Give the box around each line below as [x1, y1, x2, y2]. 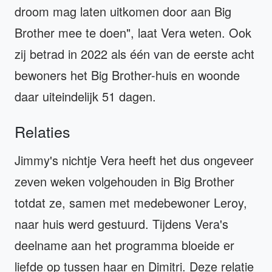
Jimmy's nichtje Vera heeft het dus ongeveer [15, 151, 254, 169]
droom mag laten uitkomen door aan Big [15, 2, 231, 20]
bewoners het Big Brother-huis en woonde [15, 66, 240, 84]
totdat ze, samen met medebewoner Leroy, [15, 194, 247, 211]
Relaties [15, 120, 70, 142]
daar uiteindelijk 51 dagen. [15, 87, 156, 105]
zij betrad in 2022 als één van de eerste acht [15, 45, 254, 63]
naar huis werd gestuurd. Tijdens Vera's [15, 215, 228, 233]
